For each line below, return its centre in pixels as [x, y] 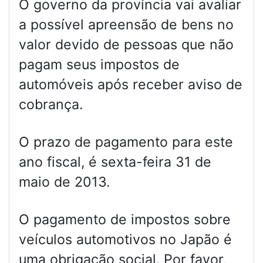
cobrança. [51, 105]
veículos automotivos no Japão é [125, 240]
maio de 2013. [64, 182]
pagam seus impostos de [99, 65]
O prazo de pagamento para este [126, 142]
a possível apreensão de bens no [126, 25]
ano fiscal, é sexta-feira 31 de [115, 162]
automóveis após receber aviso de [131, 85]
